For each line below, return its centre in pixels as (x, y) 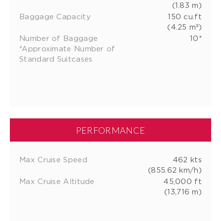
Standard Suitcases (56, 58)
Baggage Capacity (55, 16)
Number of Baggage (59, 38)
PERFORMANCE (110, 130)
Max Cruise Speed (53, 159)
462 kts (187, 159)
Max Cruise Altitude (57, 181)
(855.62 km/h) (175, 169)
